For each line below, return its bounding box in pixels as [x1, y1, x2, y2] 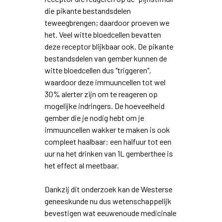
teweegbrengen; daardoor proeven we [44, 18, 169, 28]
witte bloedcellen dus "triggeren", [44, 65, 151, 75]
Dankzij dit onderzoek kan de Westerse [44, 184, 172, 194]
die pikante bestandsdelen [44, 6, 131, 16]
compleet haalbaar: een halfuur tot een [44, 137, 171, 147]
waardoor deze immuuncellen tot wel [44, 77, 166, 87]
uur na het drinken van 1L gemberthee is [44, 149, 173, 159]
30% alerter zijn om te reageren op [44, 89, 158, 99]
